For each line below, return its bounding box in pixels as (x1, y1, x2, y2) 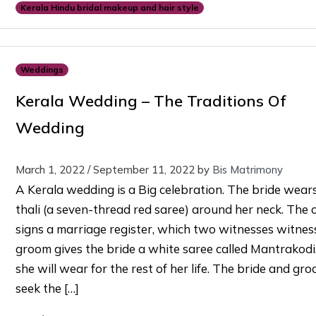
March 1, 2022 (15, 163, 85, 177)
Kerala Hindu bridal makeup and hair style (20, 2, 199, 13)
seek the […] (15, 281, 79, 296)
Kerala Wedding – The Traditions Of (15, 91, 286, 111)
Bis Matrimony (212, 163, 283, 177)
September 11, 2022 (92, 163, 195, 177)
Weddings (20, 64, 63, 75)
